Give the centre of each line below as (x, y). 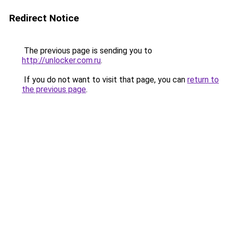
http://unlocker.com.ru (61, 60)
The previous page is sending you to (87, 51)
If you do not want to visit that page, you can (105, 80)
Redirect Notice (44, 18)
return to (203, 80)
